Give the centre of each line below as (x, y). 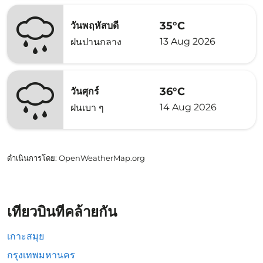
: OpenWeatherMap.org (100, 158)
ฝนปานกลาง (96, 42)
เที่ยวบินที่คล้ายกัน (62, 212)
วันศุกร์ (85, 91)
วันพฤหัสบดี (95, 26)
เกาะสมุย (26, 236)
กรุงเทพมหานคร (41, 255)
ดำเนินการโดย (31, 158)
